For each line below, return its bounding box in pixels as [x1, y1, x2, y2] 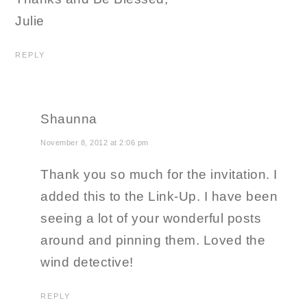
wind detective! [40, 255, 134, 270]
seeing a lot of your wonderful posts [40, 211, 262, 226]
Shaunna [40, 112, 97, 127]
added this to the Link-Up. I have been [40, 189, 278, 204]
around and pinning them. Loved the [40, 233, 266, 248]
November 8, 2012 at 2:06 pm [40, 138, 149, 147]
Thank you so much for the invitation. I [40, 167, 278, 182]
